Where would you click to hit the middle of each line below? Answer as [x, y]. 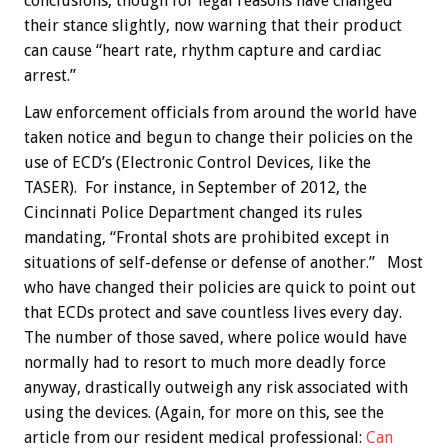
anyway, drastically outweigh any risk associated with [216, 388]
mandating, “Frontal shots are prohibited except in [206, 238]
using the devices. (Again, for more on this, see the [204, 413]
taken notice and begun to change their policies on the [218, 138]
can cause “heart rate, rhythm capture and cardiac [202, 51]
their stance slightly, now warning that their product [213, 26]
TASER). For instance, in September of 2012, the [195, 188]
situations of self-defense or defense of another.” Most [223, 263]
